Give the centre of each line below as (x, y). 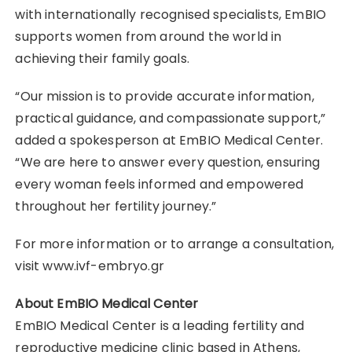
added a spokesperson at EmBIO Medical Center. (169, 141)
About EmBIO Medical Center (107, 304)
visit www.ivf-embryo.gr (90, 266)
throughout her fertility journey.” (116, 207)
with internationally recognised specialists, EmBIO (170, 15)
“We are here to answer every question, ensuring (168, 163)
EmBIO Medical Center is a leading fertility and (160, 326)
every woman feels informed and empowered (159, 185)
